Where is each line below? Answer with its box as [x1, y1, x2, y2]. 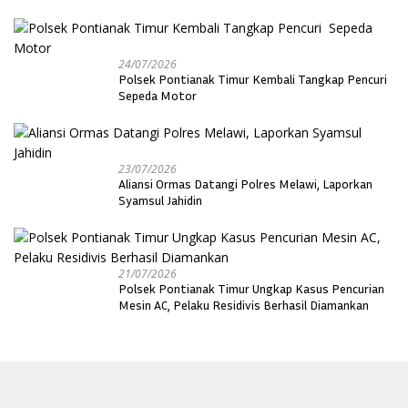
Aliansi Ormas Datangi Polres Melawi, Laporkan [118, 176, 372, 192]
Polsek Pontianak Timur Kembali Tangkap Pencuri [118, 71, 390, 87]
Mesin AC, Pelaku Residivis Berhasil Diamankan [118, 297, 369, 313]
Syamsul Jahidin [118, 192, 202, 209]
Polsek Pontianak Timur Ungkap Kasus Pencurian [118, 280, 384, 297]
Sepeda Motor [118, 87, 197, 104]
